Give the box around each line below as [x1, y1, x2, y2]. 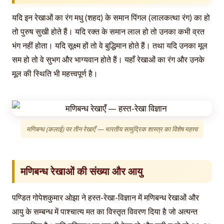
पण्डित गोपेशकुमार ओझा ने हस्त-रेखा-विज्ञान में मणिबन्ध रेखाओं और [12, 192, 199, 203]
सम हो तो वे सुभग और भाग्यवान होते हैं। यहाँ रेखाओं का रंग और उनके [12, 53, 204, 65]
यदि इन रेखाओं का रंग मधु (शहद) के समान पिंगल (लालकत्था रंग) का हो [12, 11, 210, 23]
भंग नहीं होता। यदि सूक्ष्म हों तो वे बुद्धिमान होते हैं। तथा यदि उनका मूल [12, 39, 207, 51]
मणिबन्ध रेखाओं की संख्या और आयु [20, 164, 142, 178]
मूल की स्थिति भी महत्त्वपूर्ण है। [12, 67, 98, 79]
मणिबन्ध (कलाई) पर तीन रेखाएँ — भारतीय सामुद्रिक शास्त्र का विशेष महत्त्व [26, 124, 197, 133]
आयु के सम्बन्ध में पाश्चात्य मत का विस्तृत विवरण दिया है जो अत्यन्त [12, 206, 197, 217]
